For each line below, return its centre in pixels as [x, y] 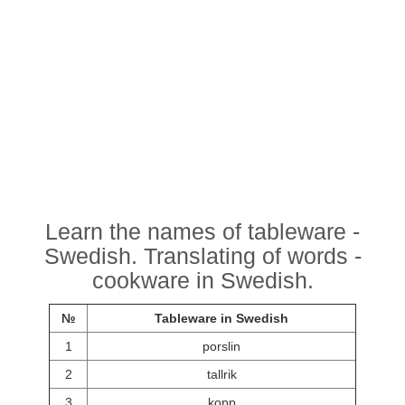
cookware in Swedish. [202, 280]
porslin [221, 347]
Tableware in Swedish [221, 319]
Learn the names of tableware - [202, 231]
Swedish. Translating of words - [202, 255]
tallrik [221, 375]
